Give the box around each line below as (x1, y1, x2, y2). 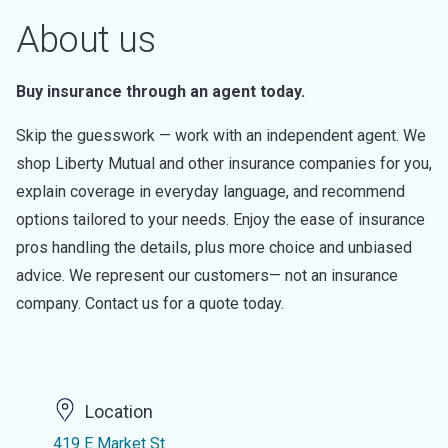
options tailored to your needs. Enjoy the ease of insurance (16, 210, 425, 229)
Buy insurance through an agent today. (16, 82, 305, 101)
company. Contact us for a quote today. (16, 294, 284, 313)
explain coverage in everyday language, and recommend (16, 182, 405, 201)
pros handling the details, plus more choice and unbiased (16, 238, 412, 257)
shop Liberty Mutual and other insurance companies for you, (16, 154, 432, 173)
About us (16, 19, 155, 61)
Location (84, 401, 153, 423)
